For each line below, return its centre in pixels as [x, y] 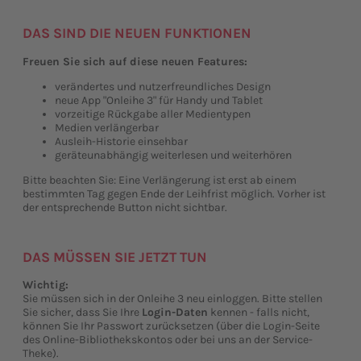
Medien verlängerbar [107, 127]
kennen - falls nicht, [259, 312]
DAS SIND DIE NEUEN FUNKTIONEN [137, 33]
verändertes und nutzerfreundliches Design [163, 86]
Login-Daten [175, 312]
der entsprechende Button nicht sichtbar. [125, 207]
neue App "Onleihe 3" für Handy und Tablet [159, 100]
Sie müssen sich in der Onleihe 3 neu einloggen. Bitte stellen [172, 299]
